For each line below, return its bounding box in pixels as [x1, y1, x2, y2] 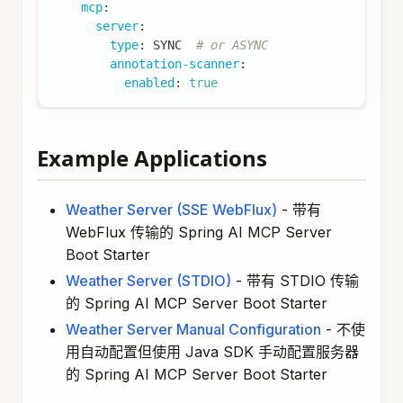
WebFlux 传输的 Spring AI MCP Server [66, 223, 332, 242]
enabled [124, 76, 175, 91]
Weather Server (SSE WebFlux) [66, 201, 277, 219]
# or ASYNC [196, 38, 268, 53]
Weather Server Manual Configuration [66, 320, 321, 339]
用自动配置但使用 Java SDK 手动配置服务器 [66, 343, 359, 362]
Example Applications [37, 143, 267, 174]
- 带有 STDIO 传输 [231, 272, 359, 291]
